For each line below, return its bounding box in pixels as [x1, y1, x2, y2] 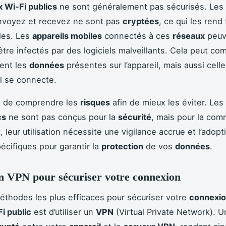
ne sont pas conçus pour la [6, 111, 118, 122]
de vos [143, 141, 175, 151]
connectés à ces [102, 30, 173, 41]
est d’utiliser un [31, 207, 96, 217]
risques [80, 97, 110, 107]
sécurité [118, 111, 151, 122]
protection [101, 141, 143, 151]
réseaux [173, 30, 205, 41]
